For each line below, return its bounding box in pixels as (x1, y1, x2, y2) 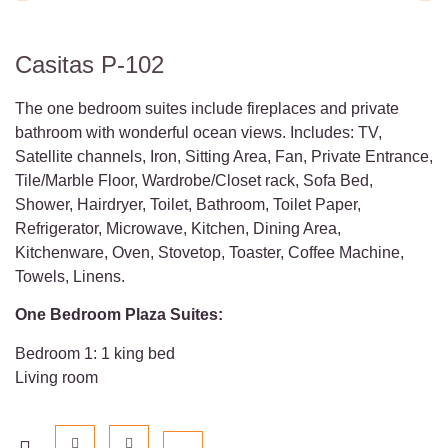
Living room (15, 368, 98, 386)
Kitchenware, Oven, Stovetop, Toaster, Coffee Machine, (15, 244, 404, 261)
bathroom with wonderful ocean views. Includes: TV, (15, 124, 382, 141)
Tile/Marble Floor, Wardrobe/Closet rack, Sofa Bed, (15, 172, 373, 189)
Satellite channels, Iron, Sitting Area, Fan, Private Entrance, (15, 148, 433, 165)
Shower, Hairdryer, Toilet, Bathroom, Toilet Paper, (15, 196, 361, 213)
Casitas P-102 (15, 51, 164, 78)
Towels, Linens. (15, 268, 125, 285)
